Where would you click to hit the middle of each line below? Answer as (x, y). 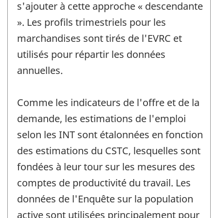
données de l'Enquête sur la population (105, 199)
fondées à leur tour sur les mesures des (106, 166)
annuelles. (40, 70)
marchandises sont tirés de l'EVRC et (100, 38)
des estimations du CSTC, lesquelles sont (109, 150)
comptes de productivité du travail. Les (104, 182)
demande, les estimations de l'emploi (101, 118)
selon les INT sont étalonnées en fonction (110, 134)
